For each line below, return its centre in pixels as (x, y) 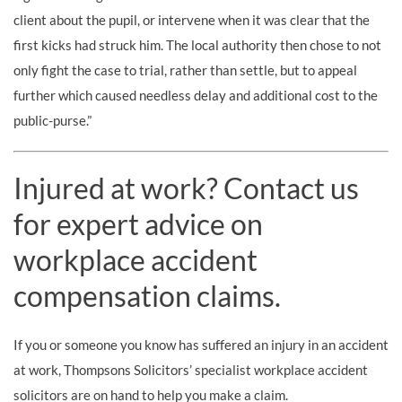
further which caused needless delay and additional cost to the (196, 95)
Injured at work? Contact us (186, 188)
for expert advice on (138, 224)
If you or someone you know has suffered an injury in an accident (201, 345)
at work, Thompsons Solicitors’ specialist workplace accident (191, 370)
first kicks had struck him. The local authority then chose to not (197, 45)
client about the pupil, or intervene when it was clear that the (192, 20)
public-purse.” (52, 120)
